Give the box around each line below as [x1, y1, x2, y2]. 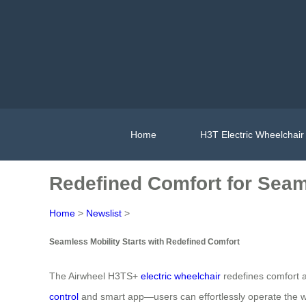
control [49, 290, 79, 302]
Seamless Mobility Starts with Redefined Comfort [49, 237, 240, 247]
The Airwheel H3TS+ [49, 270, 141, 281]
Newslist [86, 208, 122, 219]
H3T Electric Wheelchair [200, 128, 304, 140]
